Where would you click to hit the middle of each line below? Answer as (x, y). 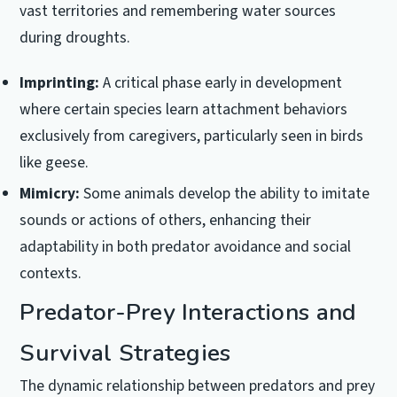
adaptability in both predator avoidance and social (186, 246)
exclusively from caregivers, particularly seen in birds (192, 136)
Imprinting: (60, 82)
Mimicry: (50, 193)
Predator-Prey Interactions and (188, 312)
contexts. (51, 273)
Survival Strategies (125, 353)
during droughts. (75, 37)
